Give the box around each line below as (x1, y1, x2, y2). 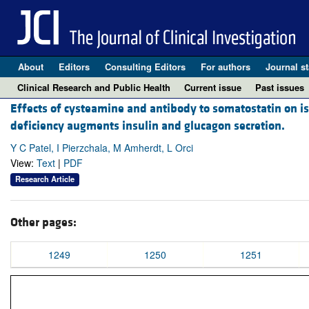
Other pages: (10, 214, 77, 230)
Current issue (184, 81, 241, 94)
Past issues (255, 81, 304, 94)
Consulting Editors (104, 60, 186, 73)
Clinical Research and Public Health (17, 81, 170, 94)
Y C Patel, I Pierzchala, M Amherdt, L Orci (10, 141, 193, 155)
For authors (200, 60, 250, 73)
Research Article (15, 173, 74, 185)
